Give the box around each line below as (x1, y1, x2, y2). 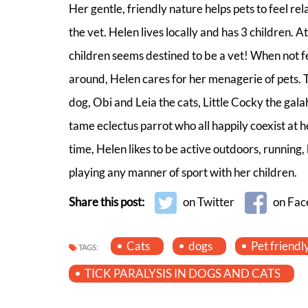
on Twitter (182, 194, 234, 209)
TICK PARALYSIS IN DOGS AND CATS (84, 266, 280, 281)
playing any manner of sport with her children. (68, 164, 297, 179)
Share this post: (68, 194, 146, 209)
